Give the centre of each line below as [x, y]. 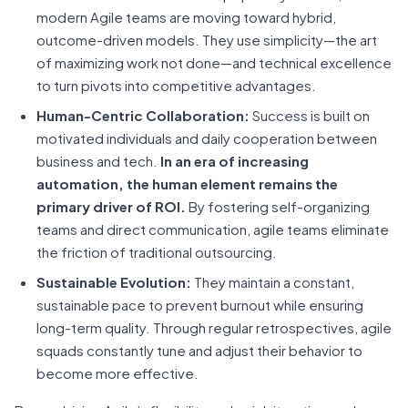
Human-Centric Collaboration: [144, 115]
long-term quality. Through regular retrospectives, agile [214, 327]
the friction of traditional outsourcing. [158, 252]
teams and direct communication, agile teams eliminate [213, 229]
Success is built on [311, 115]
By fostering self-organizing [278, 206]
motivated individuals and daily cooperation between [207, 138]
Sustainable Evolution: [115, 282]
